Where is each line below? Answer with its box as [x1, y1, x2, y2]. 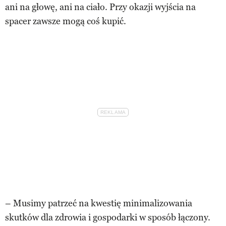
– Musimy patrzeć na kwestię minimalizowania [5, 197, 192, 209]
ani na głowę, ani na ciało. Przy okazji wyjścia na [5, 1, 196, 13]
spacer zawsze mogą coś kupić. [5, 15, 126, 27]
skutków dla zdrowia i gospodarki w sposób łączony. [5, 211, 210, 223]
